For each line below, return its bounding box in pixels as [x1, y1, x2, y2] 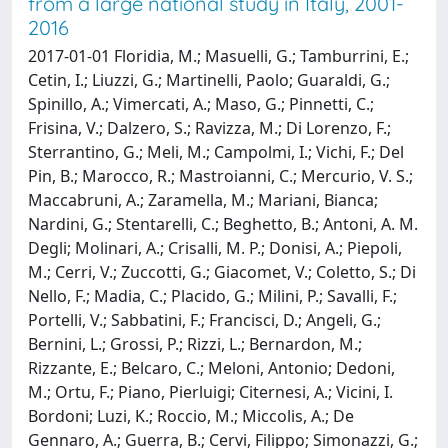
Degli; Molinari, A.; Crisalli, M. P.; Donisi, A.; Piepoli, [28, 236, 402, 259]
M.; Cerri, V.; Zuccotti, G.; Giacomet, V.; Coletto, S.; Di [28, 260, 416, 283]
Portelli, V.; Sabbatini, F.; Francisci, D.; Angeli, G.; [28, 308, 381, 331]
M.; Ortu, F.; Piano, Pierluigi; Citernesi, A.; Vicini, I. [28, 380, 393, 403]
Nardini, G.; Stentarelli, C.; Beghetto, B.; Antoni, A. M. [28, 212, 418, 235]
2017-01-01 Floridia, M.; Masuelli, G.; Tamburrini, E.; [28, 44, 409, 67]
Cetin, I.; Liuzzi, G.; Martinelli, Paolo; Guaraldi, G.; [28, 68, 390, 91]
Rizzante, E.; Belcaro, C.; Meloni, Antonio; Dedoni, [28, 356, 395, 379]
